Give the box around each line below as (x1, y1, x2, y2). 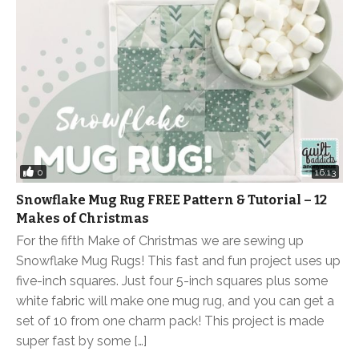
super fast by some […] (16, 333, 147, 349)
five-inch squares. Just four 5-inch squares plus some (16, 273, 328, 289)
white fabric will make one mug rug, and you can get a (16, 293, 334, 309)
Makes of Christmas (16, 211, 149, 227)
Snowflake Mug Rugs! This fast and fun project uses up (16, 253, 341, 269)
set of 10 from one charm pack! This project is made (16, 313, 324, 329)
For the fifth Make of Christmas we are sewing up (16, 233, 304, 249)
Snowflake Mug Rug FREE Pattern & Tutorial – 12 (16, 192, 327, 208)
